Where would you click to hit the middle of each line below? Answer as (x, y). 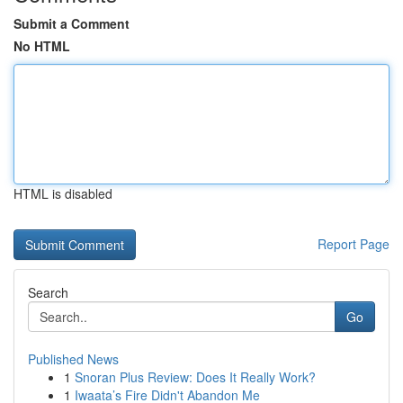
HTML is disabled (63, 193)
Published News (73, 359)
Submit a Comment (72, 23)
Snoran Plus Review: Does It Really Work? (195, 377)
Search (48, 292)
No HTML (42, 46)
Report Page (354, 244)
